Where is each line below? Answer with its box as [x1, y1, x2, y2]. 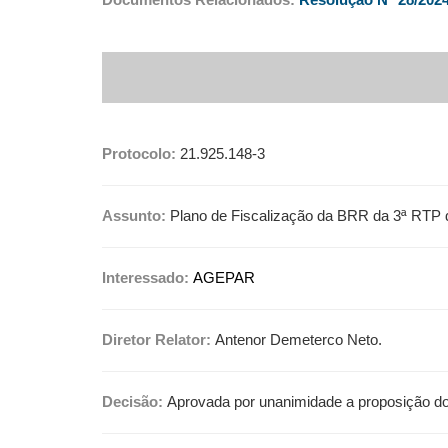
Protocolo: [102, 146, 176, 162]
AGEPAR [193, 270, 255, 286]
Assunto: [102, 208, 170, 224]
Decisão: [102, 394, 167, 410]
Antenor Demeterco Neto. [215, 332, 382, 348]
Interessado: [102, 270, 193, 286]
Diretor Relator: [102, 332, 215, 348]
